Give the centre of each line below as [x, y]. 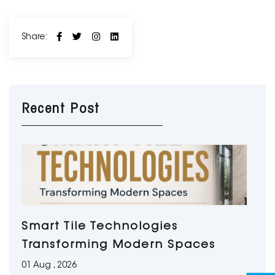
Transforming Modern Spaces [118, 246]
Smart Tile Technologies [100, 227]
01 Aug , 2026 [49, 266]
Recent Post [60, 109]
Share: [34, 37]
